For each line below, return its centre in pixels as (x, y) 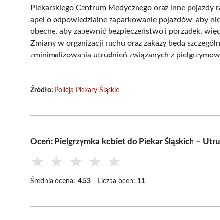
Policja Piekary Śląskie (87, 90)
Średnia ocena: (53, 181)
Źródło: (42, 90)
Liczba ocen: (116, 181)
